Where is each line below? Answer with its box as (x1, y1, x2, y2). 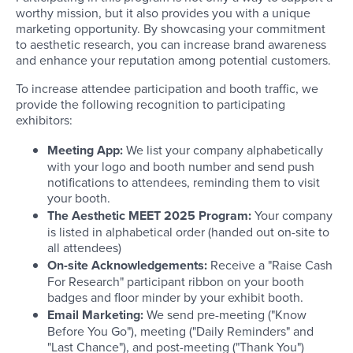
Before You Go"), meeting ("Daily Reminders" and (47, 322, 314, 340)
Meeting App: (47, 141, 123, 160)
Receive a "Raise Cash (207, 256, 333, 274)
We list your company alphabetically (123, 141, 323, 159)
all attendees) (47, 239, 121, 257)
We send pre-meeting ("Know (143, 306, 307, 324)
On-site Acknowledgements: (47, 256, 207, 275)
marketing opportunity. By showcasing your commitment (16, 20, 325, 38)
